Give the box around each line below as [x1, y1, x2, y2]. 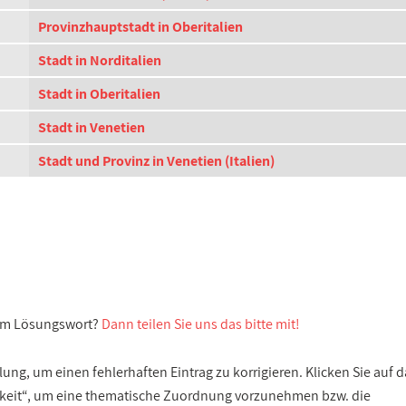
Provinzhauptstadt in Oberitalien [38, 17, 243, 36]
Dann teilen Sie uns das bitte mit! [101, 314, 300, 333]
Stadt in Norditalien [38, 51, 161, 70]
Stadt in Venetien [38, 118, 145, 137]
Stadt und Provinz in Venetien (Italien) [38, 151, 275, 170]
